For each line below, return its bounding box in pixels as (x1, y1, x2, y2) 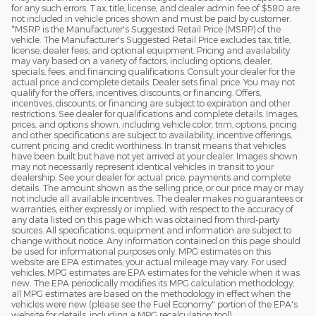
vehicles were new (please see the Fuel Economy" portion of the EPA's (11, 299, 298, 310)
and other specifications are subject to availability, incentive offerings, (11, 130, 292, 140)
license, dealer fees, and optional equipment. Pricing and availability (11, 45, 290, 56)
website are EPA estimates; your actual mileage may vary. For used (11, 257, 286, 267)
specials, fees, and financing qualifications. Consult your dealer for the (11, 66, 295, 77)
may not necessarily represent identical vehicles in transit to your (11, 162, 274, 172)
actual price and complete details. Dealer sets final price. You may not (11, 77, 295, 87)
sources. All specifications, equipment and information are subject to (11, 225, 291, 236)
